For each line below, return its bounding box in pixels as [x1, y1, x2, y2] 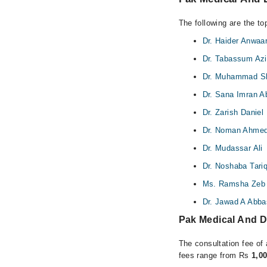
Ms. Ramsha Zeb [202, 179, 265, 188]
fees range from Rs [178, 250, 252, 260]
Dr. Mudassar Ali [202, 143, 263, 153]
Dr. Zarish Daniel [202, 107, 264, 117]
